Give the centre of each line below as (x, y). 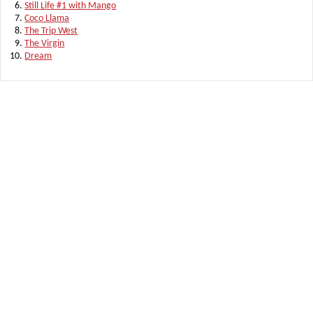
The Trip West (51, 31)
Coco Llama (47, 18)
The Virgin (45, 43)
